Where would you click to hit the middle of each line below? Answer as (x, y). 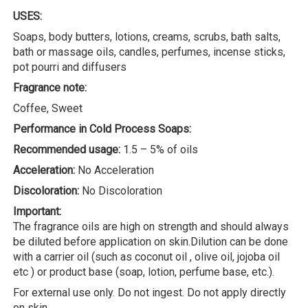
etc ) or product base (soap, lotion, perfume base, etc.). (144, 272)
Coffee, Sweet (48, 108)
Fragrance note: (50, 87)
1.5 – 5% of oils (161, 149)
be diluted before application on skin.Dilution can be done (151, 241)
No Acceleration (116, 170)
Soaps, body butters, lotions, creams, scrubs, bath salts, (147, 36)
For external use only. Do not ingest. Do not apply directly (150, 292)
